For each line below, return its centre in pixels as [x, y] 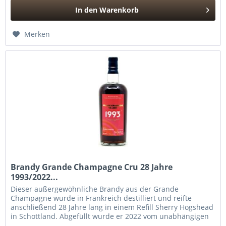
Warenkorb [119, 10]
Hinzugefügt [107, 29]
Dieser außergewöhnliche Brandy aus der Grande [95, 189]
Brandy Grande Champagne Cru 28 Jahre [92, 167]
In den [87, 10]
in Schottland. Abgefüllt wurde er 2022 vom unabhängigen [110, 216]
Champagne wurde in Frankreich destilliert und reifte [101, 198]
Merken [37, 34]
